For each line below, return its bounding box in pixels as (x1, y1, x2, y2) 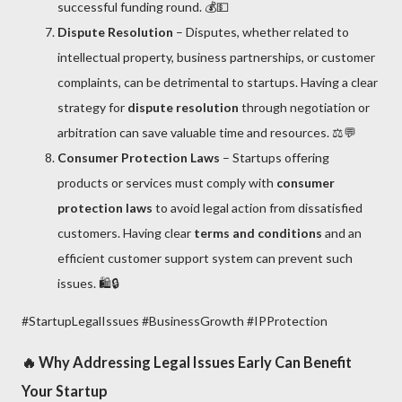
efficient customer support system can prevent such (57, 249, 353, 266)
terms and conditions (194, 224, 322, 240)
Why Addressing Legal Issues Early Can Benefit (39, 354, 352, 371)
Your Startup (22, 382, 108, 400)
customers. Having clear (57, 224, 194, 240)
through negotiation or (239, 99, 370, 115)
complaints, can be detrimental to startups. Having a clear (57, 74, 378, 90)
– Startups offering (220, 149, 329, 165)
